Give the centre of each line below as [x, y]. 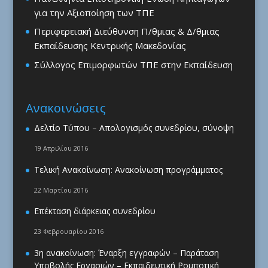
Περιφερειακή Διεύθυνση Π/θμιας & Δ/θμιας [127, 31]
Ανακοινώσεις [66, 108]
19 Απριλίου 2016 [61, 148]
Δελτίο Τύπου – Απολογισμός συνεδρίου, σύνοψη [134, 128]
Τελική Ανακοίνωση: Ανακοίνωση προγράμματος [128, 169]
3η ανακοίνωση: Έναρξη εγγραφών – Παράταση [126, 252]
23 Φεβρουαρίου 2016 [68, 232]
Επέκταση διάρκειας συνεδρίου [95, 211]
